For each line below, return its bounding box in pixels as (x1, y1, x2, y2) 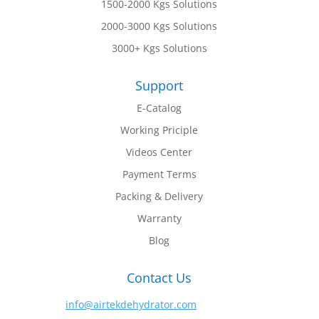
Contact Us (127, 269, 192, 287)
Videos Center (126, 145, 193, 159)
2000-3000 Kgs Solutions (101, 19, 218, 33)
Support (135, 77, 184, 95)
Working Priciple (120, 123, 199, 137)
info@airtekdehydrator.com (65, 298, 197, 312)
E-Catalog (137, 101, 182, 115)
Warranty (137, 211, 182, 226)
